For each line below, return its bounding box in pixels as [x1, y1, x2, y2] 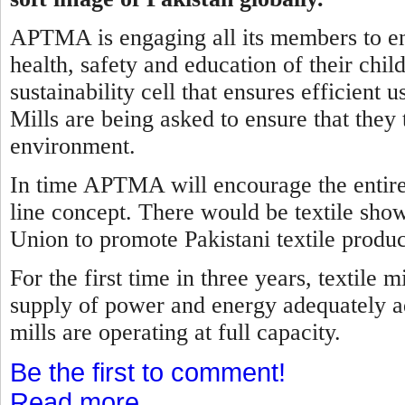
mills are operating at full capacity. [10, 318, 341, 345]
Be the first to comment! [10, 357, 286, 387]
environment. [10, 132, 136, 159]
